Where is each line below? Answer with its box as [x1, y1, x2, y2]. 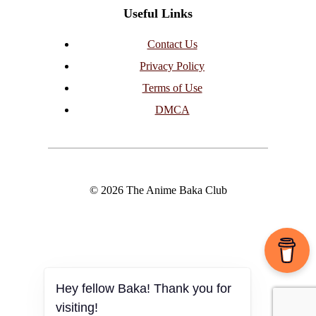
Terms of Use [142, 81, 202, 94]
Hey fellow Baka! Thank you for [56, 281, 231, 296]
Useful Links [123, 6, 193, 20]
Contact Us [147, 37, 197, 50]
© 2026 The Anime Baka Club [89, 183, 227, 196]
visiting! [56, 300, 98, 315]
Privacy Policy [140, 59, 205, 72]
